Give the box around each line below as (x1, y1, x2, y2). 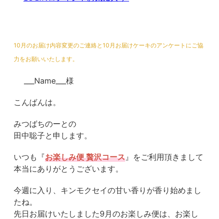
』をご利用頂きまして (125, 152, 203, 162)
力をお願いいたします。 (14, 55, 78, 63)
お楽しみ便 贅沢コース (45, 152, 125, 162)
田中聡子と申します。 (14, 131, 92, 141)
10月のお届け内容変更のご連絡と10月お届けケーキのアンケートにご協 (14, 42, 203, 49)
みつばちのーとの (14, 119, 76, 129)
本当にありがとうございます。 (14, 164, 123, 174)
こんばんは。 (14, 97, 61, 108)
